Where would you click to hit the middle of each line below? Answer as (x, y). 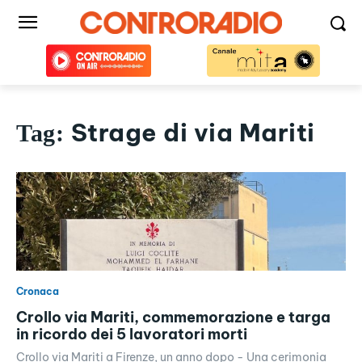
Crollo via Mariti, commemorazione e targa (173, 318)
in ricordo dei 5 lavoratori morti (132, 335)
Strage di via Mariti (193, 133)
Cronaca (38, 292)
